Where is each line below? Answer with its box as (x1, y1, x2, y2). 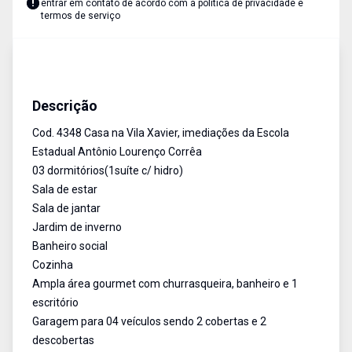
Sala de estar (32, 183, 97, 196)
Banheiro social (32, 240, 108, 252)
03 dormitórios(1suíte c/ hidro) (32, 164, 183, 177)
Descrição (32, 97, 97, 114)
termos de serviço (41, 10, 120, 21)
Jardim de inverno (32, 221, 122, 233)
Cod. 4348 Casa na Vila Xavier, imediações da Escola (32, 126, 289, 139)
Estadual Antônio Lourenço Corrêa (32, 145, 202, 158)
